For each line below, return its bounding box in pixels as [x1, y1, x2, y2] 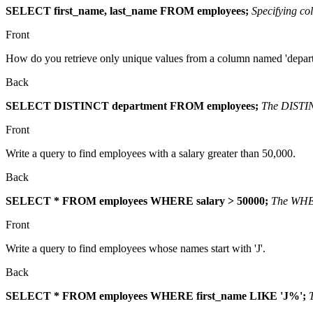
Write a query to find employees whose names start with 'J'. [6, 242, 265, 254]
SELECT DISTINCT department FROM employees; [6, 99, 259, 112]
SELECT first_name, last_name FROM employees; [6, 4, 249, 17]
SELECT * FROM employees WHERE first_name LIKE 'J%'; [6, 289, 306, 302]
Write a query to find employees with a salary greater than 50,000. [6, 147, 296, 159]
